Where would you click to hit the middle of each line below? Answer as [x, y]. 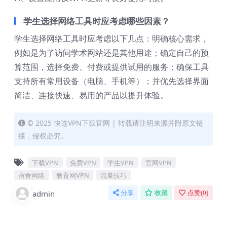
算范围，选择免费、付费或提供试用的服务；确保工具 [111, 67]
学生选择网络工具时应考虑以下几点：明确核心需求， [111, 39]
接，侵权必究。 [43, 136]
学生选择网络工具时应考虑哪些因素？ [97, 21]
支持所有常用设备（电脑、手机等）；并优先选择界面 [111, 81]
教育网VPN [72, 175]
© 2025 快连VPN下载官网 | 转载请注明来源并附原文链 [115, 123]
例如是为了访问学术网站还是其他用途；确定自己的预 [111, 53]
